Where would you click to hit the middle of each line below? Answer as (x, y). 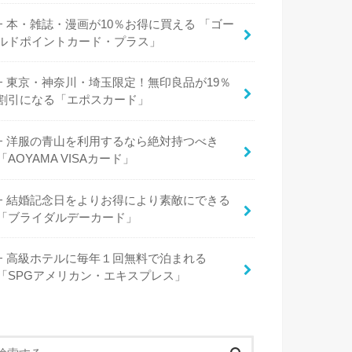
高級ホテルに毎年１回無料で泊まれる (107, 259)
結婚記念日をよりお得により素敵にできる (119, 200)
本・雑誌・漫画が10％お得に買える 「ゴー (121, 24)
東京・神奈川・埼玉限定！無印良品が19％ (119, 83)
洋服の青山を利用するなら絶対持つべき (113, 141)
